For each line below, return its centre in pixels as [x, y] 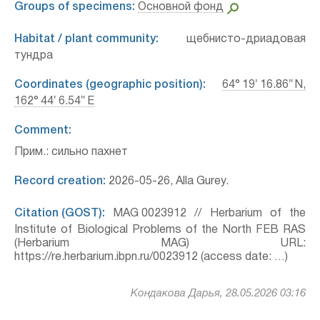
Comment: [43, 131]
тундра [34, 56]
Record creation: [60, 181]
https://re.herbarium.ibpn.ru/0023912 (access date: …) [151, 257]
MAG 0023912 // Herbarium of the [205, 214]
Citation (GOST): [60, 214]
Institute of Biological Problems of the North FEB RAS [160, 230]
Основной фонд [181, 7]
